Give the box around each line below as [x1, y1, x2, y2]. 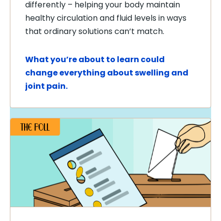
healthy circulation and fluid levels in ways [25, 12, 186, 24]
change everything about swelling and [25, 67, 188, 78]
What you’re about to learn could [25, 54, 165, 65]
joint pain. [25, 80, 68, 92]
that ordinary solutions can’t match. [25, 26, 164, 37]
